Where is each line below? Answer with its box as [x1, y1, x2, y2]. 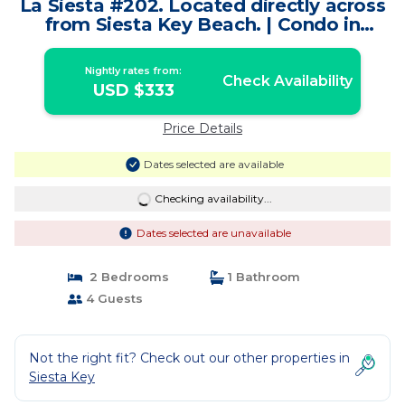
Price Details [163, 120, 242, 137]
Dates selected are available [143, 157, 284, 171]
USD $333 [92, 80, 174, 100]
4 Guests [81, 291, 143, 306]
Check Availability [221, 72, 353, 89]
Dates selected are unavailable [136, 226, 291, 240]
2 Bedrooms [81, 269, 169, 284]
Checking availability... [154, 192, 272, 205]
